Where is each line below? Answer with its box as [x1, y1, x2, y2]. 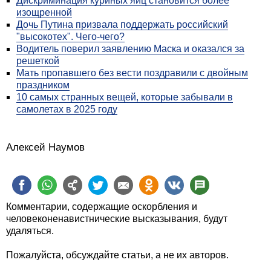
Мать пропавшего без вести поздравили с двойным [16, 67, 248, 78]
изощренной [16, 7, 72, 18]
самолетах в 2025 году [16, 103, 117, 114]
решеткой [16, 55, 59, 66]
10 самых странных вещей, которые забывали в [16, 91, 233, 102]
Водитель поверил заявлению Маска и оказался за [16, 43, 244, 54]
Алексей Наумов [6, 141, 85, 153]
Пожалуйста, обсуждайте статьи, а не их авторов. [6, 249, 229, 260]
